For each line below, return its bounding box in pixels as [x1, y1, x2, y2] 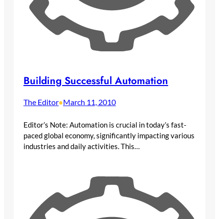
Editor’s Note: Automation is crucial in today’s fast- [23, 120, 186, 130]
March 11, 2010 [63, 97, 116, 107]
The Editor [23, 97, 59, 107]
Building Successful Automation [23, 73, 168, 88]
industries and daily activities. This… [23, 142, 140, 151]
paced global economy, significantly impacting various [23, 131, 195, 140]
